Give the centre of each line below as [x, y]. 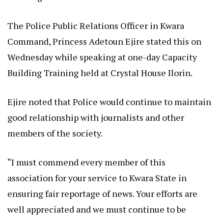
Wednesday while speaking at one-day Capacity [102, 57]
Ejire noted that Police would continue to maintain [109, 102]
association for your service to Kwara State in [97, 178]
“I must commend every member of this [86, 162]
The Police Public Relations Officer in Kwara [96, 26]
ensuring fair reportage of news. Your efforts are [102, 194]
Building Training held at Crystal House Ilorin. [100, 73]
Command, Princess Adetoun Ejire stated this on [104, 41]
